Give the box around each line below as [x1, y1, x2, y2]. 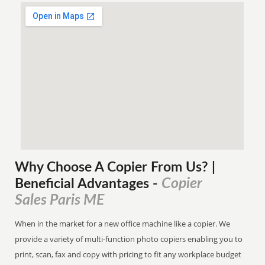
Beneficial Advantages [15, 177, 153, 190]
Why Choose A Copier [15, 161, 148, 174]
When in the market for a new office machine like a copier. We [15, 218, 231, 229]
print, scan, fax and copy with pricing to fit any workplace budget [15, 249, 242, 260]
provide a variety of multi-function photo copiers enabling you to [15, 234, 243, 244]
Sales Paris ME [15, 193, 105, 208]
